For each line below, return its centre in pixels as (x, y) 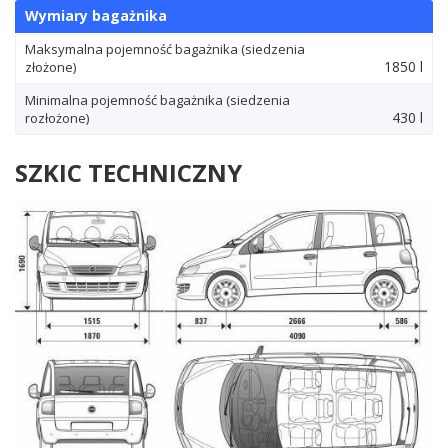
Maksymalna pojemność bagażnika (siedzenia (165, 49)
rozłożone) (57, 118)
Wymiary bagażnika (96, 16)
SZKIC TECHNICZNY (128, 173)
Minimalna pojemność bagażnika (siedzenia (157, 100)
